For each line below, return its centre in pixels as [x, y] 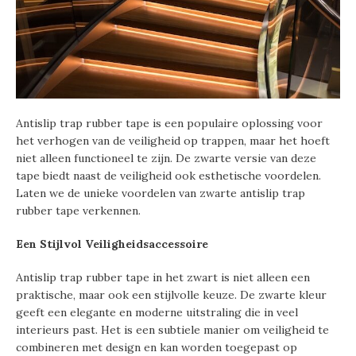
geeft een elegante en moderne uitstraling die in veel [157, 312]
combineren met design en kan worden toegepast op [157, 347]
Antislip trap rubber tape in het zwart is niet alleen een [163, 277]
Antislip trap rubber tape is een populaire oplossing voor [169, 123]
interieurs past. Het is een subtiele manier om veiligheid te [172, 329]
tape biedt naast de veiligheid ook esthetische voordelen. [168, 175]
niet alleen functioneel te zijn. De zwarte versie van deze [166, 158]
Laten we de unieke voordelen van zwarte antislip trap [161, 193]
